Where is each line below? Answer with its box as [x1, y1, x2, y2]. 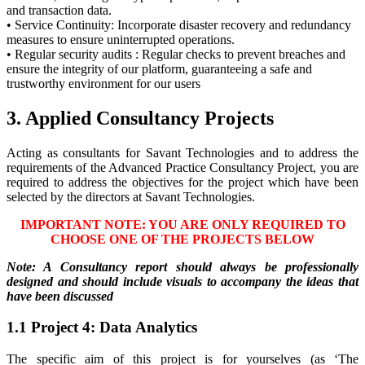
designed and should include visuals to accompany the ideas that [7, 274, 358, 288]
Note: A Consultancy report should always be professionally [7, 259, 358, 274]
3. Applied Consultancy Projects [7, 107, 274, 129]
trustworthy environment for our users [7, 76, 200, 90]
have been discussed [7, 288, 113, 303]
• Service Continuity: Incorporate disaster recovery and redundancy [7, 17, 351, 32]
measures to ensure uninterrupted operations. [7, 32, 235, 46]
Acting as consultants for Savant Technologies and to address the [7, 145, 358, 160]
